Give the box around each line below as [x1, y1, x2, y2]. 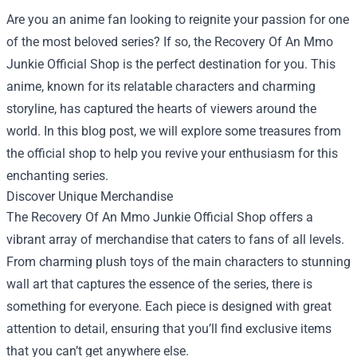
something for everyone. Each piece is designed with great [6, 298, 331, 314]
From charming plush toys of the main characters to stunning [6, 253, 351, 269]
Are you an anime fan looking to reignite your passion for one [6, 11, 349, 27]
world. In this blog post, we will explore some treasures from [6, 123, 341, 139]
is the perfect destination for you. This [120, 56, 335, 72]
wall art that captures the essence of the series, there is [6, 276, 312, 292]
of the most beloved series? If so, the [6, 33, 214, 49]
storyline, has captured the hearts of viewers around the [6, 100, 316, 116]
